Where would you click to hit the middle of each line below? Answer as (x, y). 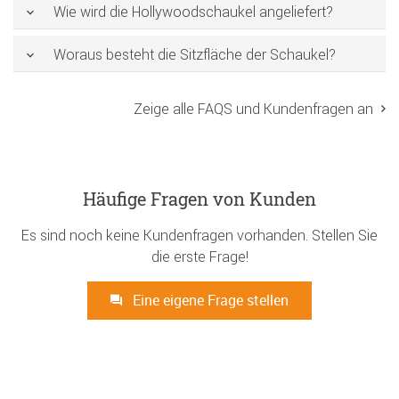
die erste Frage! (199, 256)
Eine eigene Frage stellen (209, 300)
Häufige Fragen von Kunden (199, 198)
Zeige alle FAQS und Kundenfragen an (253, 108)
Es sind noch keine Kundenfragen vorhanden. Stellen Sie (199, 235)
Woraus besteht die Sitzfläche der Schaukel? (195, 55)
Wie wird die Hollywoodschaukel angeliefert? (193, 12)
